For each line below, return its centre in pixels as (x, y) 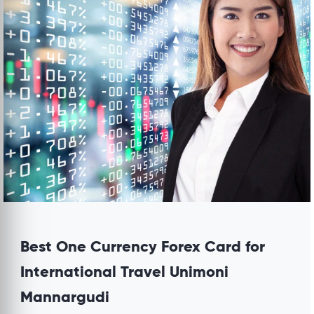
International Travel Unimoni (124, 273)
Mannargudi (65, 298)
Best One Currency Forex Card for (143, 247)
